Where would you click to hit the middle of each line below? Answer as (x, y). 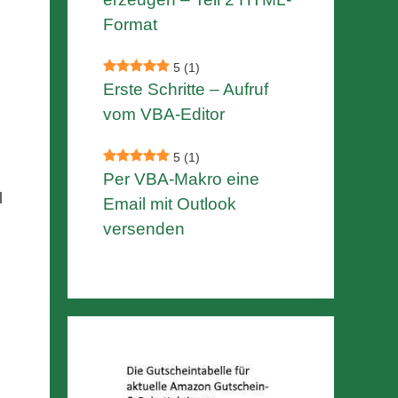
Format (130, 25)
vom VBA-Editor (164, 115)
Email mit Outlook (170, 204)
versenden (144, 229)
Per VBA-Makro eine (181, 179)
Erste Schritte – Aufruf (186, 90)
